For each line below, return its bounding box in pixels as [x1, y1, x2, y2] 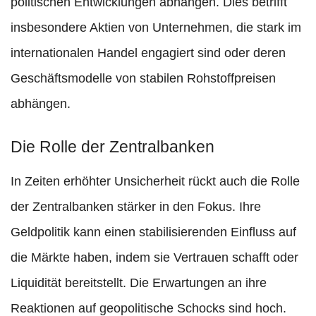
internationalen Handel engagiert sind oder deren [11, 46, 286, 61]
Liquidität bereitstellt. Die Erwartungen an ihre [11, 276, 267, 291]
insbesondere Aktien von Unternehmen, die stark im [11, 20, 301, 35]
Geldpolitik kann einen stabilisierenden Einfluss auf [11, 225, 296, 240]
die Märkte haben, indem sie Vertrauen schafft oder [11, 250, 298, 265]
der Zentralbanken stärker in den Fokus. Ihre [11, 200, 261, 214]
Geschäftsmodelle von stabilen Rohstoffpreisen [11, 71, 276, 86]
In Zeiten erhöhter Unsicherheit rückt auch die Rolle [11, 174, 300, 189]
